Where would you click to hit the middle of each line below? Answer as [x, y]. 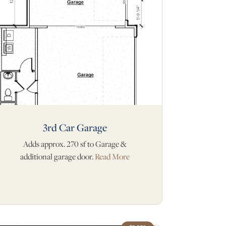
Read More [112, 156]
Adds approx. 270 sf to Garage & [75, 144]
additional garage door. [57, 156]
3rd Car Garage [75, 127]
